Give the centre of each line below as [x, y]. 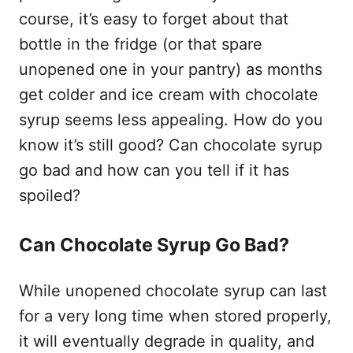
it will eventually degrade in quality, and [167, 342]
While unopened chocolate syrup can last [173, 291]
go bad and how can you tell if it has [154, 170]
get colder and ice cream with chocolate [169, 95]
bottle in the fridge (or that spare [141, 44]
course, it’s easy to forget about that [154, 19]
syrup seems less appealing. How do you [171, 120]
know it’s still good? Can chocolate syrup [171, 145]
